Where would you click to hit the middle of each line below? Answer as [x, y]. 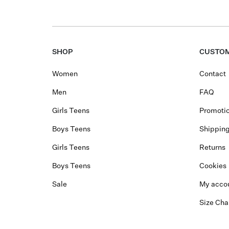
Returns [212, 148]
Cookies [213, 166]
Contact [213, 74]
